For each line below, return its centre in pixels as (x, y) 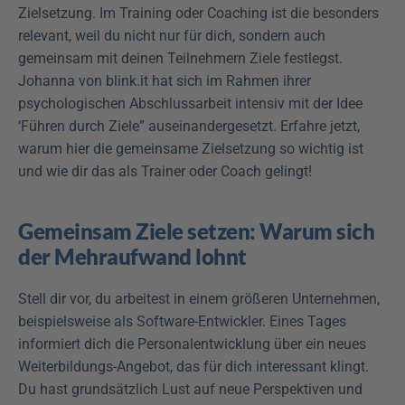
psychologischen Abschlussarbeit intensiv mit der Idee (190, 104)
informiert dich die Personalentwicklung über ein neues (192, 344)
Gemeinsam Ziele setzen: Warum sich (196, 231)
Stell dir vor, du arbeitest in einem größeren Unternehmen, (199, 299)
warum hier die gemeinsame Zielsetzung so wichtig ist (191, 149)
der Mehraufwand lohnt (132, 256)
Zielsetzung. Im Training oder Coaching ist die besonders (198, 13)
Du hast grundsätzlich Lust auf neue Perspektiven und (190, 389)
